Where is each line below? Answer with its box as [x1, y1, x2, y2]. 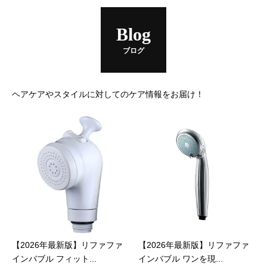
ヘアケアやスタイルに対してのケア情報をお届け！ [12, 89, 204, 99]
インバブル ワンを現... [138, 254, 223, 263]
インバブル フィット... [12, 254, 97, 263]
